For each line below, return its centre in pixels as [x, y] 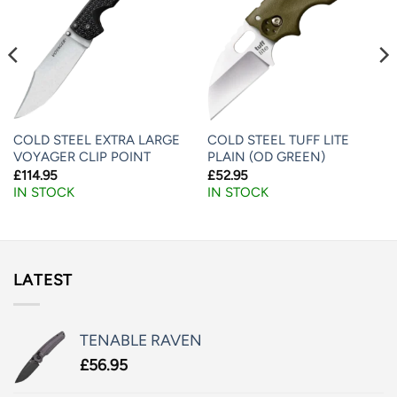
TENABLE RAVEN [141, 339]
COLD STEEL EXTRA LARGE [96, 140]
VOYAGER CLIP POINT [82, 157]
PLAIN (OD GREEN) [266, 157]
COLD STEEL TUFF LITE [278, 140]
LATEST [43, 280]
